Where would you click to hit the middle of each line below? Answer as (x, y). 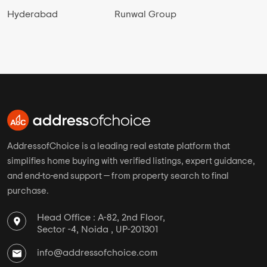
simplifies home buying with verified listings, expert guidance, (131, 162)
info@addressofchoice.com (97, 253)
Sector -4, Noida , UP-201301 (97, 230)
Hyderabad (32, 15)
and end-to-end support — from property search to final (118, 176)
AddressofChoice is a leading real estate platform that (119, 147)
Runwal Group (145, 15)
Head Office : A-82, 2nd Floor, (101, 218)
